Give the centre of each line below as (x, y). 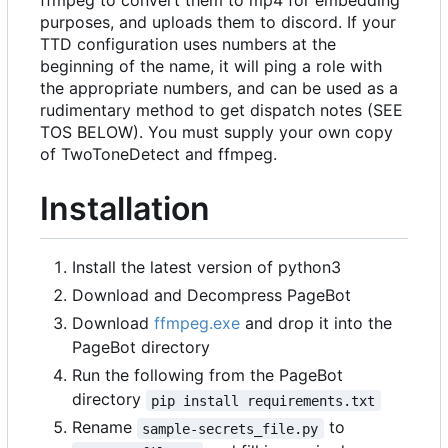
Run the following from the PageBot (207, 375)
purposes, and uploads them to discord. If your (218, 21)
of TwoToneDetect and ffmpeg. (158, 153)
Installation (125, 208)
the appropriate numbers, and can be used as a (219, 87)
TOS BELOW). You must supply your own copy (216, 131)
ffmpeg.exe (197, 323)
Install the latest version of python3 (206, 267)
